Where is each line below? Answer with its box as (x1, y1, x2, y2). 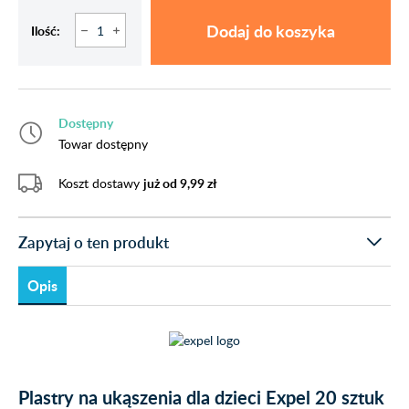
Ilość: (31, 21, 60, 39)
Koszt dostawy (58, 174, 143, 192)
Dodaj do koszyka (206, 18, 335, 42)
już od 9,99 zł (143, 174, 217, 192)
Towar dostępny (58, 135, 148, 152)
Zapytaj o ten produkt (18, 231, 169, 253)
